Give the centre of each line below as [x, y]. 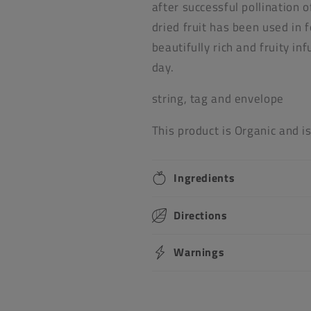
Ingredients [204, 178]
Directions [201, 215]
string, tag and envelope [218, 99]
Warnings [199, 252]
